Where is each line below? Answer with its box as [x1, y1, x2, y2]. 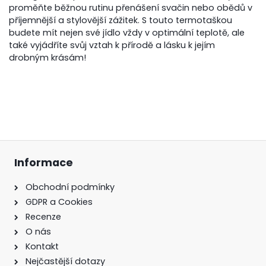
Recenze [26, 210, 61, 223]
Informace [14, 155, 73, 170]
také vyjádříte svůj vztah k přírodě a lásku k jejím [9, 39, 216, 51]
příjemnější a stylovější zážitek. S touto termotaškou [9, 14, 233, 26]
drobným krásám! [9, 51, 87, 64]
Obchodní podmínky [26, 180, 115, 193]
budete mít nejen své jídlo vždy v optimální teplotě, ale [9, 26, 245, 39]
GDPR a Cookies [26, 195, 93, 208]
